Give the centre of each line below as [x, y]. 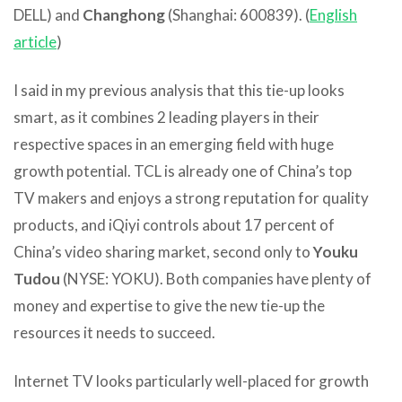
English [333, 14]
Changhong [124, 14]
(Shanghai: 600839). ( [237, 14]
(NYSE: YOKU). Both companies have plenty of [216, 278]
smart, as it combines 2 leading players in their [166, 117]
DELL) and [48, 14]
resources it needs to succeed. [114, 332]
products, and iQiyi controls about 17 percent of [174, 224]
